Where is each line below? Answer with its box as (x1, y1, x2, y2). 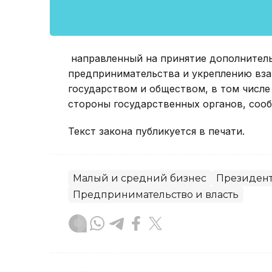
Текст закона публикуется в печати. (68, 125, 245, 138)
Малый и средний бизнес (73, 172, 206, 185)
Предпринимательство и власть (73, 189, 239, 201)
